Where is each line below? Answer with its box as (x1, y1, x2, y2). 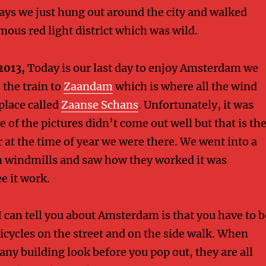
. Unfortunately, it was (138, 97, 254, 112)
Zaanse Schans (61, 97, 138, 112)
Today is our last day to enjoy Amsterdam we (24, 61, 258, 75)
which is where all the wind (112, 79, 257, 93)
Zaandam (63, 79, 113, 93)
